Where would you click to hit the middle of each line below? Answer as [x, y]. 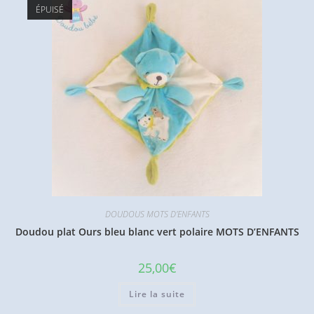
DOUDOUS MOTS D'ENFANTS [157, 214]
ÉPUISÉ [49, 9]
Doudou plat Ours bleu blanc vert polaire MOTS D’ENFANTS [157, 232]
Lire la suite [157, 294]
